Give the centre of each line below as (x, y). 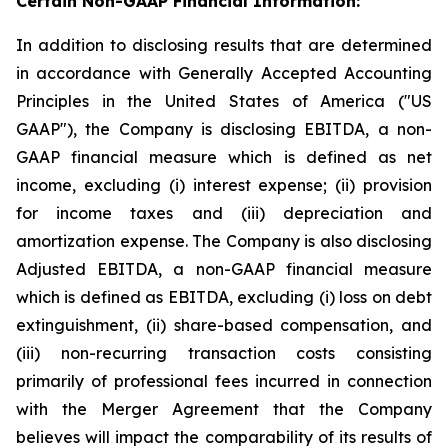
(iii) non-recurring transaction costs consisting (224, 353)
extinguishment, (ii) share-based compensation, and (224, 325)
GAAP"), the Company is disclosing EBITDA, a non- (224, 129)
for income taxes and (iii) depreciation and (224, 213)
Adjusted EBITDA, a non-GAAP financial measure (224, 269)
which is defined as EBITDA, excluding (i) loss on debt (224, 297)
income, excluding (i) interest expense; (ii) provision (224, 185)
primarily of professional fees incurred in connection (224, 381)
